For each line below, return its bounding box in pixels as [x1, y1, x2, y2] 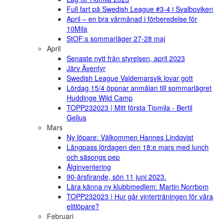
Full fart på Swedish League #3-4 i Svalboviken [67, 4, 213, 14]
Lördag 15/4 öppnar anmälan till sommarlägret [67, 83, 212, 93]
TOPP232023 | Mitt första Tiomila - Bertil [67, 103, 192, 113]
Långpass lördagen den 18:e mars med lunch [67, 142, 209, 152]
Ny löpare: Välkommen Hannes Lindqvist [67, 132, 193, 143]
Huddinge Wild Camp [67, 93, 133, 103]
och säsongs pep [67, 152, 120, 162]
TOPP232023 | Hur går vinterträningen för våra [67, 191, 213, 202]
